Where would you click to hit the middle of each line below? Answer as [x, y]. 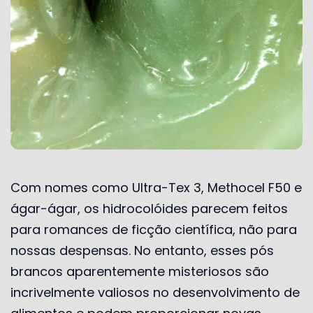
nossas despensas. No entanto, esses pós [142, 250]
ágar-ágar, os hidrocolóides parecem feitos [149, 208]
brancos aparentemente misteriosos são [140, 271]
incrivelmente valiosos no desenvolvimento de [155, 292]
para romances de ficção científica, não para [154, 229]
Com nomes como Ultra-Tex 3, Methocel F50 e [156, 187]
